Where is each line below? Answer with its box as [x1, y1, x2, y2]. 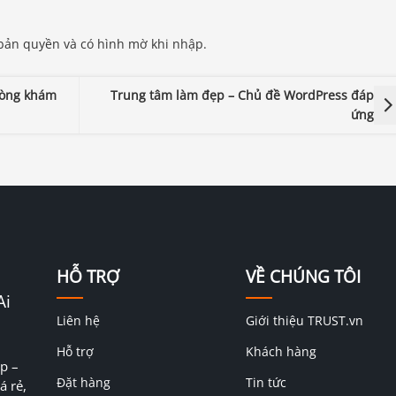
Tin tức [245, 374, 286, 392]
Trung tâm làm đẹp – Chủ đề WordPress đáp [110, 87, 375, 104]
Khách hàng [245, 343, 316, 361]
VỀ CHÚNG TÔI [245, 264, 361, 288]
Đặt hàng [56, 374, 110, 392]
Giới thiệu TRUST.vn [245, 312, 363, 330]
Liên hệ [56, 312, 100, 330]
